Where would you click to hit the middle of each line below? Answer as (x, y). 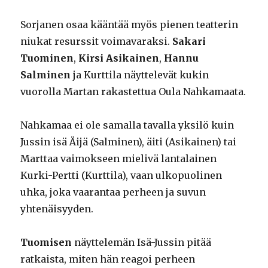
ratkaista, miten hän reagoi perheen (108, 259)
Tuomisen (46, 243)
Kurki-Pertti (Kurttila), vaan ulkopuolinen (121, 176)
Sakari (189, 42)
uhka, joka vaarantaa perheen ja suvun (113, 192)
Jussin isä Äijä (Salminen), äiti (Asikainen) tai (129, 142)
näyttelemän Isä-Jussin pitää (142, 243)
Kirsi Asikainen (119, 58)
